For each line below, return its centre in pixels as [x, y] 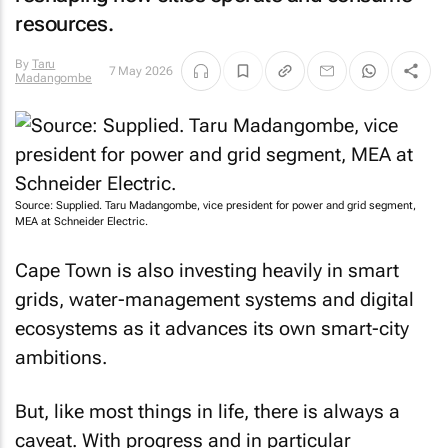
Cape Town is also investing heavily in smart [207, 270]
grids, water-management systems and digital [214, 299]
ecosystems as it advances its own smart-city [212, 328]
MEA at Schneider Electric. [81, 221]
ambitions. [61, 357]
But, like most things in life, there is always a [207, 411]
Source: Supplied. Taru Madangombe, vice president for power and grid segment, [215, 205]
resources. [64, 24]
